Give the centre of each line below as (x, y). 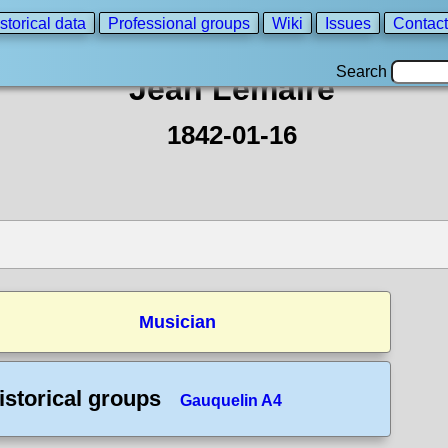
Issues (348, 23)
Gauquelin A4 (231, 400)
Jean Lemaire (232, 89)
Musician (177, 322)
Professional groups (179, 23)
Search (363, 71)
